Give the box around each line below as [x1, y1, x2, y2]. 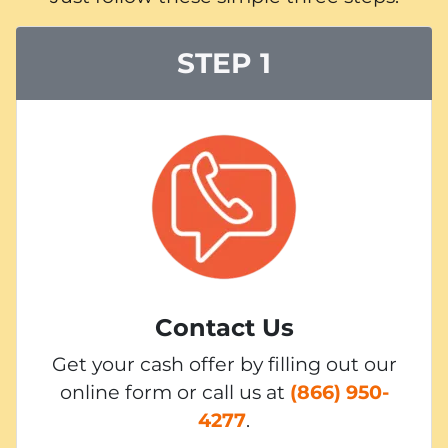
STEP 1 [177, 45, 271, 80]
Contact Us [154, 312, 294, 342]
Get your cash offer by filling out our [51, 351, 397, 376]
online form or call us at [59, 379, 290, 404]
